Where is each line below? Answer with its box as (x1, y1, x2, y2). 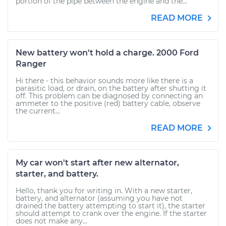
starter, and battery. (16, 169, 98, 179)
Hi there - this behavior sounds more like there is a (16, 76, 193, 85)
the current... (16, 106, 60, 116)
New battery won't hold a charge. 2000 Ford (16, 48, 199, 58)
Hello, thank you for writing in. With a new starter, (16, 186, 192, 195)
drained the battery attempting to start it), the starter (16, 201, 205, 210)
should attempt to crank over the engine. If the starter (16, 209, 207, 218)
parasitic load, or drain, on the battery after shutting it (16, 84, 206, 93)
